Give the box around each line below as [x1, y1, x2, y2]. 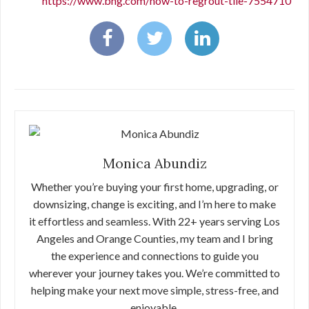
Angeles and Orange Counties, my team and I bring [36, 232, 273, 245]
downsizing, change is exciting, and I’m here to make [33, 197, 276, 210]
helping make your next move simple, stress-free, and [30, 283, 279, 297]
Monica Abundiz [102, 154, 207, 172]
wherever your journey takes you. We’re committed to [29, 266, 280, 279]
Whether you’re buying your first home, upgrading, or [30, 180, 279, 193]
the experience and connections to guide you [50, 249, 259, 262]
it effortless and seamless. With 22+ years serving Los [29, 215, 280, 228]
